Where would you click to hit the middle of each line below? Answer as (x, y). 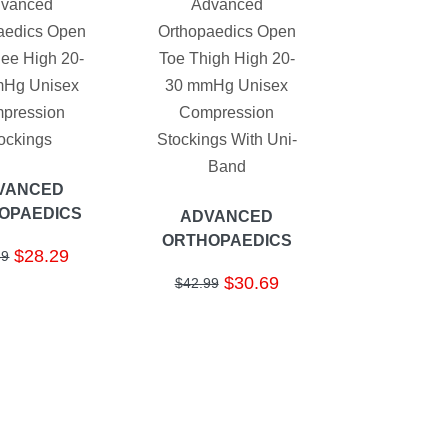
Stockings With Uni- (226, 140)
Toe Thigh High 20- (226, 59)
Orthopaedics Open (226, 32)
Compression (227, 113)
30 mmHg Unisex (227, 86)
